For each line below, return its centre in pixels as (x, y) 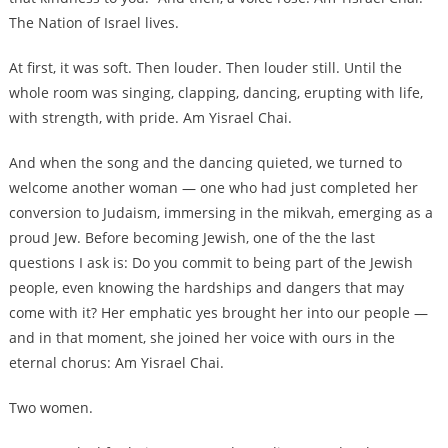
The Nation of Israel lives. (93, 23)
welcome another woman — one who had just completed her (213, 188)
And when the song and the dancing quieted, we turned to (205, 163)
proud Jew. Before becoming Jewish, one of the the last (191, 238)
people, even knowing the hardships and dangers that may (206, 288)
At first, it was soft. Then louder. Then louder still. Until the (205, 68)
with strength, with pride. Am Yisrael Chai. (150, 118)
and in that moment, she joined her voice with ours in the (201, 338)
